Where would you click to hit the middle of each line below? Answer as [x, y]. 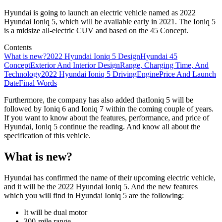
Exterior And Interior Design [75, 65]
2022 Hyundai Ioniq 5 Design [93, 56]
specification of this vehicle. [47, 136]
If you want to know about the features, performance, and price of [107, 118]
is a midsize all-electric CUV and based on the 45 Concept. [96, 31]
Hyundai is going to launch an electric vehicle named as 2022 [100, 13]
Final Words [38, 83]
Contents [18, 48]
